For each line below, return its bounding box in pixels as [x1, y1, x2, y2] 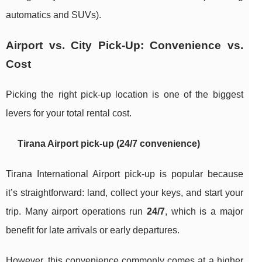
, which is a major [165, 206, 243, 217]
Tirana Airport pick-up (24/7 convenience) [18, 139, 200, 149]
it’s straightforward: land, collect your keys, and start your [6, 188, 243, 198]
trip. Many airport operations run [6, 206, 147, 217]
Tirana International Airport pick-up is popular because [6, 169, 243, 180]
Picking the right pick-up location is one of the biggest [6, 89, 243, 100]
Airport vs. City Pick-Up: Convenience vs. [6, 39, 243, 52]
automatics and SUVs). [6, 10, 101, 20]
